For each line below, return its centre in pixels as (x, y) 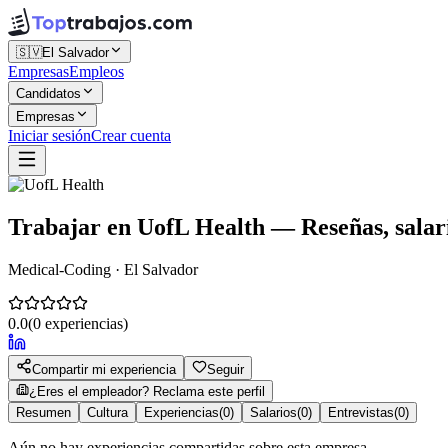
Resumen (43, 412)
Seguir (225, 369)
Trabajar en (72, 226)
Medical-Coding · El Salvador (103, 269)
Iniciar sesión (49, 135)
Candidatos (48, 93)
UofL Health (201, 226)
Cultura (107, 412)
